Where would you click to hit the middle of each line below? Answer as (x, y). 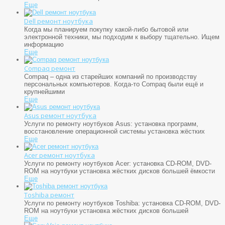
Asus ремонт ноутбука (60, 115)
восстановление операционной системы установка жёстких (115, 131)
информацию (44, 44)
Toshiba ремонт (49, 195)
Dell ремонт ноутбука (59, 21)
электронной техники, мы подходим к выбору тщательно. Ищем (122, 37)
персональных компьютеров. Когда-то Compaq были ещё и (114, 84)
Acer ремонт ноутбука (60, 155)
